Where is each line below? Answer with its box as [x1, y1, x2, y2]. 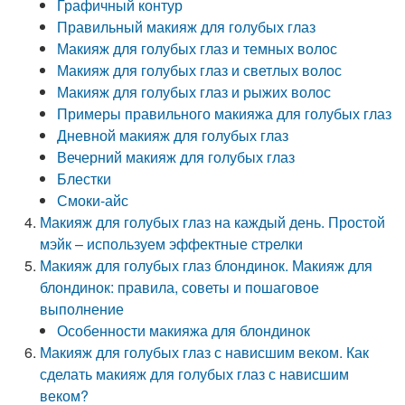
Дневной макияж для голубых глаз [57, 125, 289, 146]
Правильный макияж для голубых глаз [57, 16, 316, 37]
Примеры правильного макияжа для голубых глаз [57, 103, 392, 124]
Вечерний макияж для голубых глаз [57, 146, 296, 167]
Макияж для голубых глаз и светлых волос [57, 60, 343, 80]
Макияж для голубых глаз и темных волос [57, 38, 338, 59]
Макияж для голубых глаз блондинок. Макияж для [40, 255, 373, 276]
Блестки [57, 168, 112, 189]
